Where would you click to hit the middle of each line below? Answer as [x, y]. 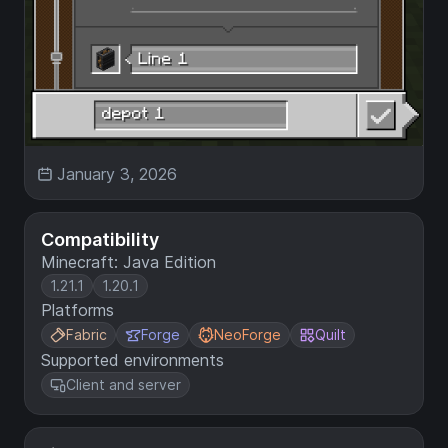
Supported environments [132, 360]
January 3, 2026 [117, 174]
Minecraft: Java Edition [128, 262]
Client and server [123, 385]
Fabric [86, 335]
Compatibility [100, 240]
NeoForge [247, 335]
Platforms [77, 310]
